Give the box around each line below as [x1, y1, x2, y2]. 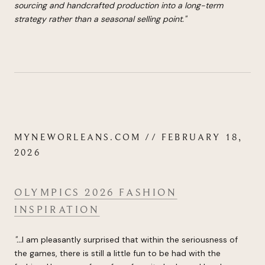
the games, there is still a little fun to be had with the [14, 248, 221, 259]
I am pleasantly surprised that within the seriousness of [22, 234, 238, 245]
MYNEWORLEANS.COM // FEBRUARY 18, [14, 131, 243, 144]
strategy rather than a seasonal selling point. [14, 13, 184, 24]
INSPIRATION [14, 202, 100, 216]
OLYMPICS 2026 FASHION [14, 185, 177, 199]
